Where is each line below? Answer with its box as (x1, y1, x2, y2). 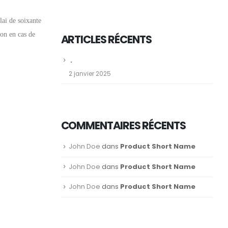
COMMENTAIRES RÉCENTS (61, 118, 186, 133)
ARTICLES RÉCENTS (61, 32, 152, 47)
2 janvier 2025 (68, 70, 111, 78)
